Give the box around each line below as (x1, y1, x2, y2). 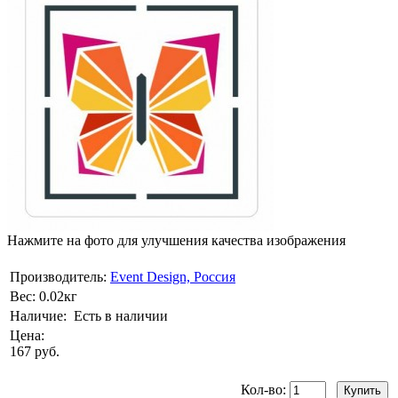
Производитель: (10, 269, 107, 285)
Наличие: (10, 308, 67, 324)
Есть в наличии (74, 308, 168, 324)
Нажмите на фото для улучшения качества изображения (7, 233, 346, 249)
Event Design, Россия (110, 269, 235, 285)
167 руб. (10, 344, 60, 360)
